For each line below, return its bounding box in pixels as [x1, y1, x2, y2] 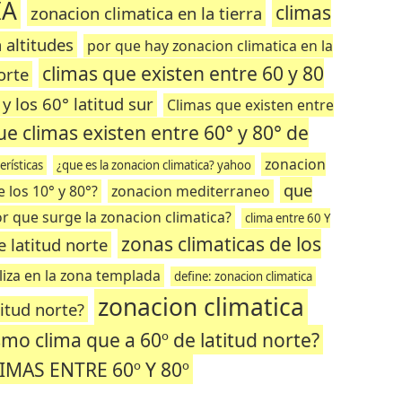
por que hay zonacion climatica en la [86, 36, 333, 56]
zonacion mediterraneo [111, 181, 271, 201]
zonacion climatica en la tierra [31, 2, 263, 24]
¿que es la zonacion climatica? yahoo [57, 157, 252, 173]
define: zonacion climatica [173, 268, 312, 284]
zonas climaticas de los [120, 231, 321, 257]
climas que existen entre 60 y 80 [42, 60, 325, 86]
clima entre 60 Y [244, 210, 330, 226]
